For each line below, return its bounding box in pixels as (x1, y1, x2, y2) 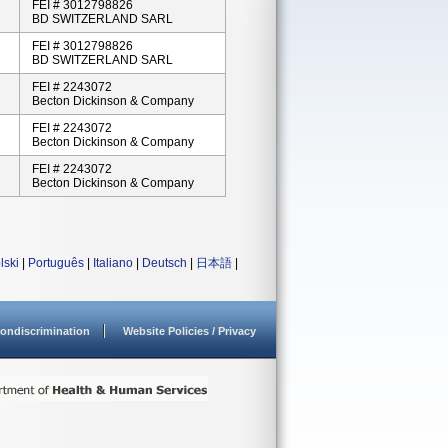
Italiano (93, 256, 133, 270)
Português (28, 256, 84, 270)
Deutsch (142, 256, 187, 270)
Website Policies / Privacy (123, 325, 256, 337)
